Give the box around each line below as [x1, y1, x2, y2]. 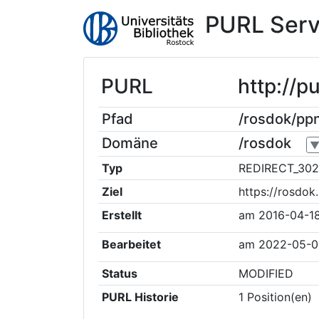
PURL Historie [101, 290, 179, 304]
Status [101, 266, 137, 281]
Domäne [101, 135, 158, 152]
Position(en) [246, 290, 312, 304]
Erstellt [101, 208, 142, 222]
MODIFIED [238, 266, 293, 281]
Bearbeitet [101, 237, 161, 251]
